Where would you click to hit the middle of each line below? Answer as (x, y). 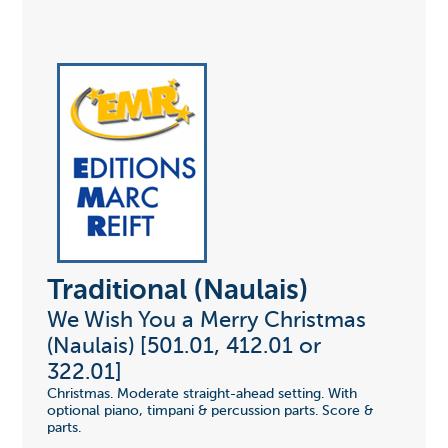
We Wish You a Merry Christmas (206, 321)
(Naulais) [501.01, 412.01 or (183, 347)
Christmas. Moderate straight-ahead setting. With (201, 394)
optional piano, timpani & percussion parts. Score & (209, 411)
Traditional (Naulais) (177, 291)
